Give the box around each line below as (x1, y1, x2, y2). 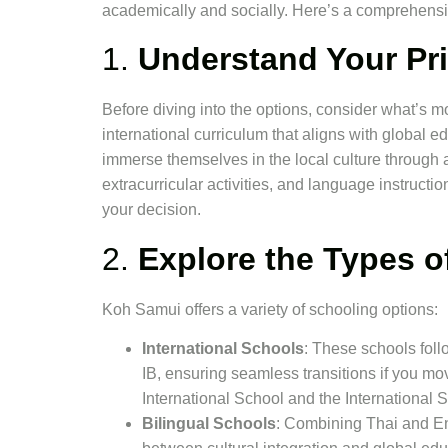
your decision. (102, 201, 201, 219)
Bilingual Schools (142, 415, 276, 433)
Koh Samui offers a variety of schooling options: (102, 300, 438, 318)
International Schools (142, 340, 304, 358)
